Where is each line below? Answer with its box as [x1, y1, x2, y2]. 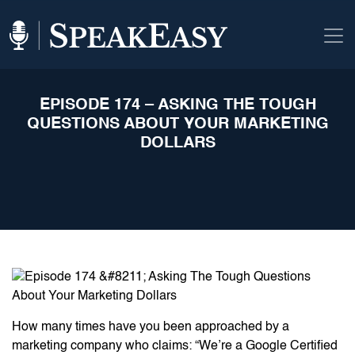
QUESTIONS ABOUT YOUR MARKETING [26, 116, 329, 133]
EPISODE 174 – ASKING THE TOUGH [39, 97, 316, 114]
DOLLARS [139, 136, 216, 152]
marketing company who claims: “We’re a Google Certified [12, 339, 338, 353]
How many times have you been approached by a [12, 320, 289, 334]
